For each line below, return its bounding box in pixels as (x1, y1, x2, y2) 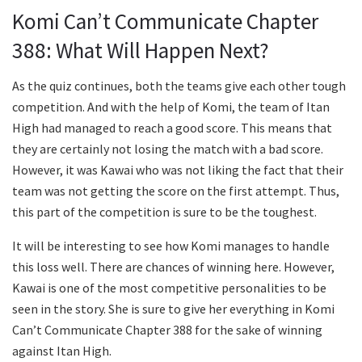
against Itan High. (12, 343, 112, 360)
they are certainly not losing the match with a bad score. (12, 141, 323, 158)
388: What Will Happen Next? (12, 36, 269, 64)
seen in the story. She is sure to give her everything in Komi (12, 301, 335, 318)
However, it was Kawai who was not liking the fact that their (12, 162, 343, 179)
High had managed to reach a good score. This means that (12, 120, 332, 137)
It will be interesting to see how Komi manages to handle (12, 238, 330, 255)
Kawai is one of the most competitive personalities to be (12, 280, 326, 297)
